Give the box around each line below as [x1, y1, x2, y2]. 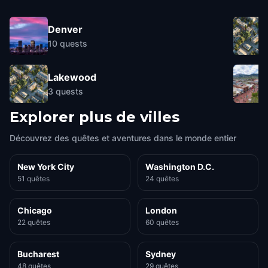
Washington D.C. [145, 162, 214, 172]
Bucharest [17, 249, 59, 259]
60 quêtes [145, 218, 179, 227]
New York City [17, 162, 74, 172]
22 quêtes [17, 218, 50, 227]
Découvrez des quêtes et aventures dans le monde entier [10, 133, 236, 143]
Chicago [17, 205, 52, 215]
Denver [48, 23, 83, 35]
